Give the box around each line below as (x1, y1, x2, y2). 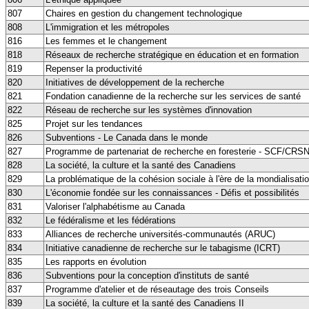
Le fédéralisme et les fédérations (46, 215, 176, 226)
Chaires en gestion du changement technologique (46, 8, 242, 19)
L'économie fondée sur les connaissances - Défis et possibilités (46, 187, 299, 198)
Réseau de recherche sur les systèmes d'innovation (46, 104, 252, 115)
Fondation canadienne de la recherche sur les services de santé (46, 90, 301, 101)
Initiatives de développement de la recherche (46, 77, 224, 88)
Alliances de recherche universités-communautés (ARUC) (46, 228, 275, 239)
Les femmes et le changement (46, 35, 167, 46)
